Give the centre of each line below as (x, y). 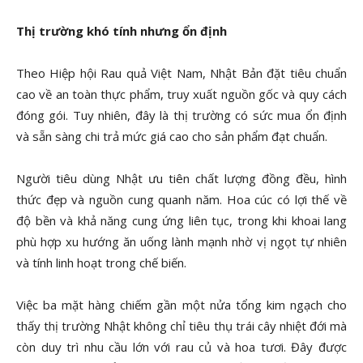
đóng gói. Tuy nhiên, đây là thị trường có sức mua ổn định (181, 115)
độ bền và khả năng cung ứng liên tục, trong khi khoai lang (181, 220)
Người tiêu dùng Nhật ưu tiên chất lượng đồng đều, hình (181, 178)
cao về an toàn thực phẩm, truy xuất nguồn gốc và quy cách (181, 94)
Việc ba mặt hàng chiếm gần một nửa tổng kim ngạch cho (181, 305)
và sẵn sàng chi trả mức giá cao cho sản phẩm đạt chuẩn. (172, 136)
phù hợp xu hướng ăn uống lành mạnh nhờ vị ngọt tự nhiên (181, 241)
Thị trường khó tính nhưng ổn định (122, 31)
